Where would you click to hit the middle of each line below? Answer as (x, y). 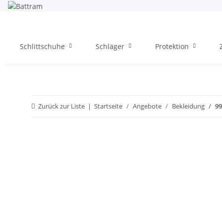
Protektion (172, 46)
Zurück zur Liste (61, 106)
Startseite (108, 106)
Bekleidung (188, 106)
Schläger (110, 46)
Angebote (147, 106)
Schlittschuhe (42, 46)
